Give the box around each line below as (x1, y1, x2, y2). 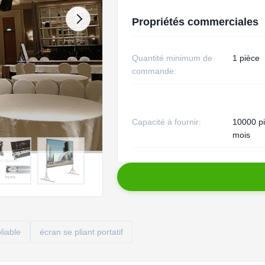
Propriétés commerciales (131, 16, 258, 28)
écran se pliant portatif (40, 227, 123, 237)
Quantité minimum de (131, 53, 212, 63)
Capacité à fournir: (131, 117, 201, 127)
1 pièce (232, 53, 260, 63)
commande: (131, 66, 176, 76)
